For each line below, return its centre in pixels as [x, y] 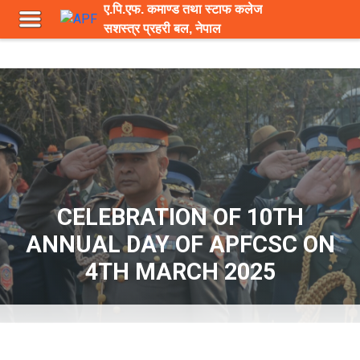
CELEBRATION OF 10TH [180, 217]
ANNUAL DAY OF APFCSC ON [180, 244]
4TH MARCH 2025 [180, 272]
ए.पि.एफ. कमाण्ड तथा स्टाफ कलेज [182, 9]
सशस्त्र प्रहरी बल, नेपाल [162, 29]
